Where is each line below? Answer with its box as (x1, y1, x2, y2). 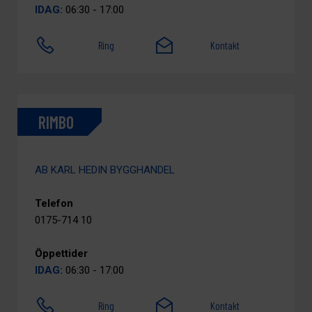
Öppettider (35, 247, 88, 260)
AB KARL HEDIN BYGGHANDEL (35, 164, 175, 176)
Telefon (35, 197, 73, 210)
